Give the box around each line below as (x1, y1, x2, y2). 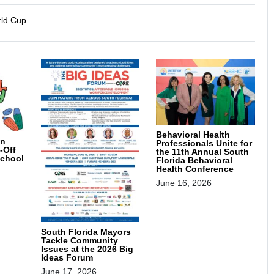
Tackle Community (40, 235, 118, 245)
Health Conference (156, 164, 234, 174)
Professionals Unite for (156, 138, 253, 149)
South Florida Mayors (40, 226, 131, 237)
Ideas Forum (40, 252, 93, 262)
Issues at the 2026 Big (40, 243, 133, 254)
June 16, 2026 (156, 178, 212, 188)
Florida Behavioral (156, 155, 233, 166)
